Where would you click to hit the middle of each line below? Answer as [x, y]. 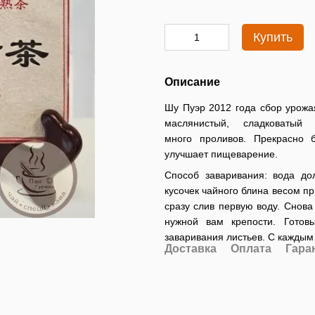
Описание [192, 82]
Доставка [191, 249]
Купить [273, 37]
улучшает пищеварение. [221, 154]
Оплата [251, 249]
